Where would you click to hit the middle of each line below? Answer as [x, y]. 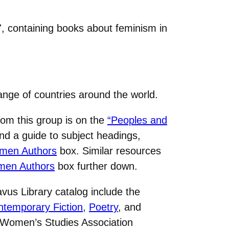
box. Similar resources [109, 151]
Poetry [104, 207]
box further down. [96, 166]
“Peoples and [137, 120]
